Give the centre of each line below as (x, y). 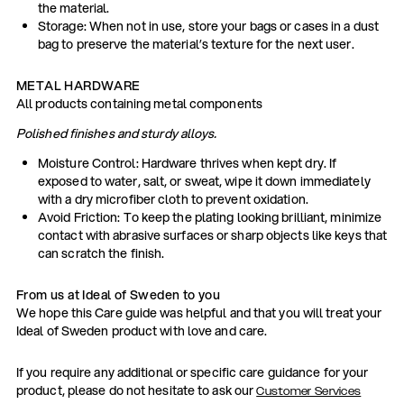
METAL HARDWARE (78, 85)
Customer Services (309, 391)
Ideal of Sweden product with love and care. (142, 331)
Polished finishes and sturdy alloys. (116, 133)
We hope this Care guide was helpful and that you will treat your (199, 312)
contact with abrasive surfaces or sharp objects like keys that (212, 235)
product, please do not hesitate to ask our (136, 390)
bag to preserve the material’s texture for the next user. (196, 44)
